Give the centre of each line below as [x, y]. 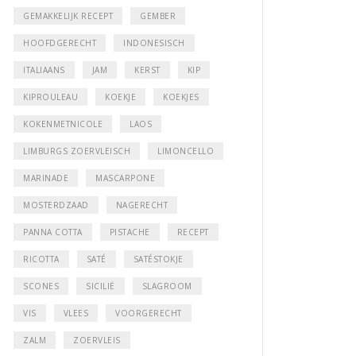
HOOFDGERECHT [60, 43]
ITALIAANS [44, 70]
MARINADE [46, 178]
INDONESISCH [154, 43]
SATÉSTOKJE [158, 259]
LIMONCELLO [186, 151]
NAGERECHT [141, 205]
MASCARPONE [125, 178]
